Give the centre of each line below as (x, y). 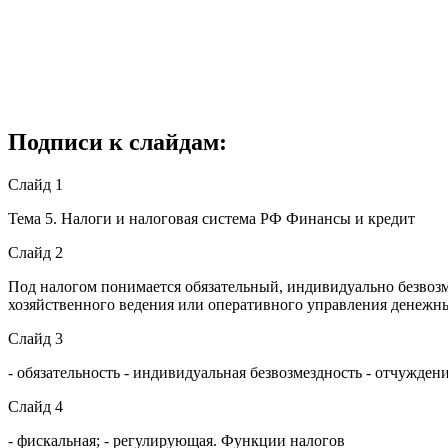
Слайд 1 (35, 184)
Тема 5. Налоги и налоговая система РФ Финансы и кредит (211, 218)
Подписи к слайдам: (117, 141)
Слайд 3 (35, 338)
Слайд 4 (35, 406)
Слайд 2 (35, 252)
